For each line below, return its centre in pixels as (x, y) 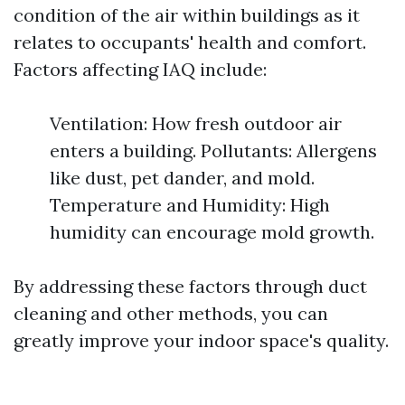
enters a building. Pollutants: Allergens (213, 151)
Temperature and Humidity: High (190, 205)
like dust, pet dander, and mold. (182, 178)
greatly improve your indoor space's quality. (201, 340)
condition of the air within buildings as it (187, 15)
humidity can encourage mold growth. (212, 232)
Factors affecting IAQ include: (140, 69)
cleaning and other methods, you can (171, 313)
